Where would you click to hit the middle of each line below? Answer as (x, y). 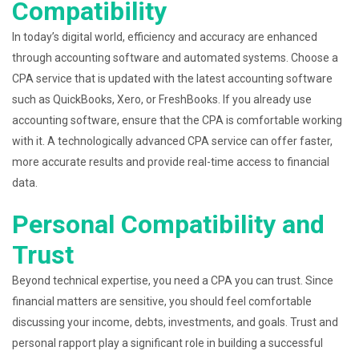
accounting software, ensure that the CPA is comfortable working (177, 120)
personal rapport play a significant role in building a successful (167, 343)
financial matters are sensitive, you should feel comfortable (162, 301)
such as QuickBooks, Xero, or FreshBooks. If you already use (162, 99)
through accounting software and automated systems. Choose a (175, 58)
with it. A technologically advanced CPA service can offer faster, (172, 141)
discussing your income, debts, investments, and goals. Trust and (175, 322)
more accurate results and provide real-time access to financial (171, 162)
